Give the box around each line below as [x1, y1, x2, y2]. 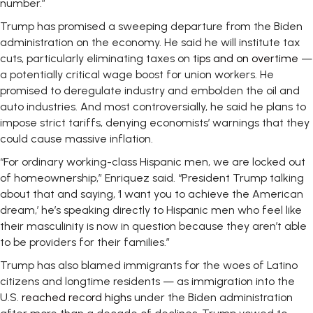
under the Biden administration [134, 291, 293, 304]
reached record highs [22, 291, 134, 304]
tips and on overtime [193, 52, 298, 65]
